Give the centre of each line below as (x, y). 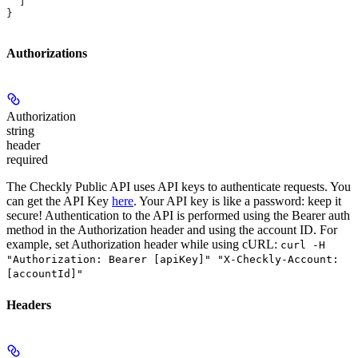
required (27, 160)
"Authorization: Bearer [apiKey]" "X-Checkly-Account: (173, 260)
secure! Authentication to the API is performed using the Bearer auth (178, 216)
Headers (29, 304)
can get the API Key (59, 201)
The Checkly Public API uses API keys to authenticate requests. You (179, 187)
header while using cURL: (211, 245)
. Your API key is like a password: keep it (237, 201)
